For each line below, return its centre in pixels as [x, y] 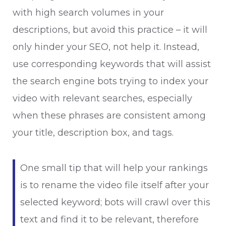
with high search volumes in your [88, 13]
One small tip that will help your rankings [114, 168]
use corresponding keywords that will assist [112, 64]
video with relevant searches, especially [102, 98]
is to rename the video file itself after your [115, 185]
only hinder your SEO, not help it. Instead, [106, 47]
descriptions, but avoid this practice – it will [110, 30]
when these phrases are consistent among [109, 116]
